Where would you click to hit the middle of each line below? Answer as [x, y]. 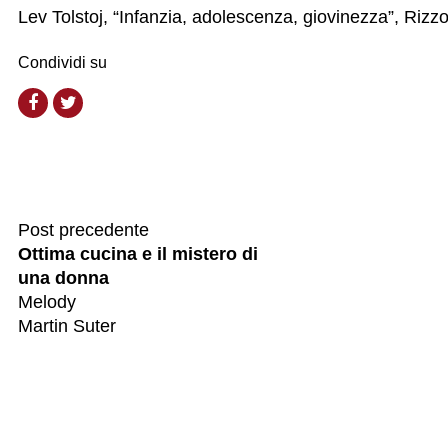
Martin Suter [67, 326]
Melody [47, 302]
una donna [63, 278]
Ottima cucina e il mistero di [138, 254]
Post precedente [83, 230]
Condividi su [62, 63]
